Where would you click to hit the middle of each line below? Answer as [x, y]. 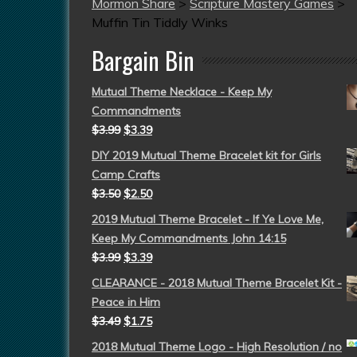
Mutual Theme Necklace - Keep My [182, 92]
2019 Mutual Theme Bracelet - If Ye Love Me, [208, 219]
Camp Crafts [126, 175]
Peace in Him [126, 302]
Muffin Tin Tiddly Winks [160, 22]
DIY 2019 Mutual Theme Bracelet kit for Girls [206, 155]
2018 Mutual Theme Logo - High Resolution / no [217, 347]
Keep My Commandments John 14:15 [189, 238]
